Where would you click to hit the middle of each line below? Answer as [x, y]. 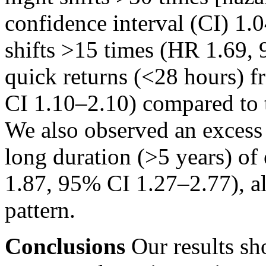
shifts [33, 50]
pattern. [40, 210]
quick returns [69, 77]
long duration [71, 157]
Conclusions [65, 246]
